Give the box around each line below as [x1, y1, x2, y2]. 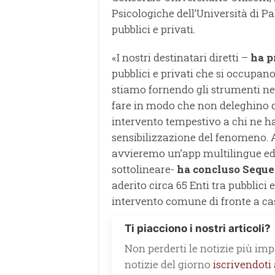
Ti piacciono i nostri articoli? [125, 222, 271, 234]
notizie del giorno [125, 257, 213, 271]
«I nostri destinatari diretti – [112, 50, 250, 64]
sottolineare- [112, 161, 177, 176]
